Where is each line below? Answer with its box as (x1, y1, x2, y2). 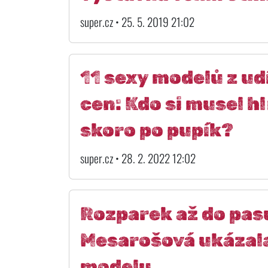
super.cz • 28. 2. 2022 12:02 (80, 150, 196, 167)
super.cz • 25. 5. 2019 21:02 (80, 13, 194, 31)
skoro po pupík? (80, 119, 233, 142)
